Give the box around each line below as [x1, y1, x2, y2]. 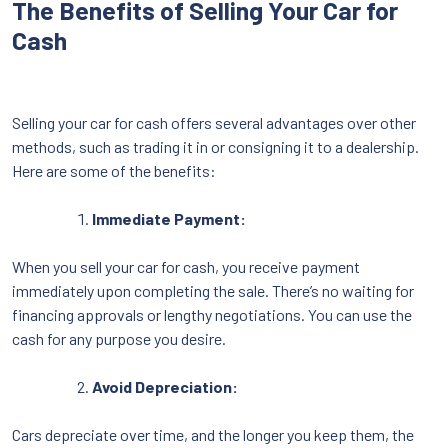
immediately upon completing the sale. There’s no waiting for [12, 280, 414, 300]
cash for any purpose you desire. [12, 328, 226, 348]
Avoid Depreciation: [92, 376, 238, 396]
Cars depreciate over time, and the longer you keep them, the [12, 424, 414, 444]
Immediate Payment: [92, 208, 246, 228]
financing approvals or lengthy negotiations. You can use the [12, 304, 412, 324]
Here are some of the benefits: [12, 160, 216, 180]
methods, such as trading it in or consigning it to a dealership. [12, 136, 419, 156]
